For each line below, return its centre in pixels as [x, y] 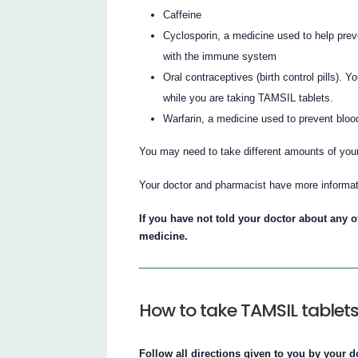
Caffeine [183, 15]
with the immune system [220, 57]
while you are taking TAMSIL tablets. [249, 98]
